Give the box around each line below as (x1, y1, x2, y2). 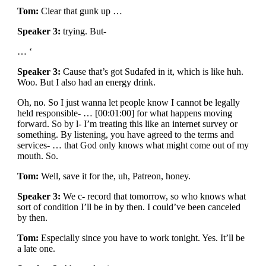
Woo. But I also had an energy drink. (17, 77, 156, 87)
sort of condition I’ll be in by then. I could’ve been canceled (17, 202, 240, 212)
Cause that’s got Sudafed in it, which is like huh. (60, 66, 243, 77)
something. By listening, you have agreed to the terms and (17, 129, 234, 140)
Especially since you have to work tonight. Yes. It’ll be (38, 233, 245, 243)
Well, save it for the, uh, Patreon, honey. (38, 171, 191, 181)
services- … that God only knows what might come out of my (17, 140, 249, 150)
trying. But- (60, 26, 106, 36)
